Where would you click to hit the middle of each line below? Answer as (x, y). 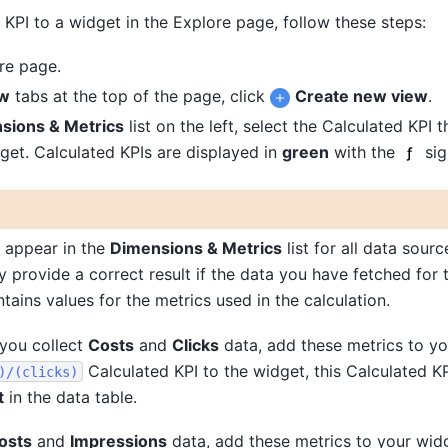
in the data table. (70, 396)
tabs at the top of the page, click (139, 96)
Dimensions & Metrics (195, 248)
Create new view (361, 96)
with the (364, 152)
